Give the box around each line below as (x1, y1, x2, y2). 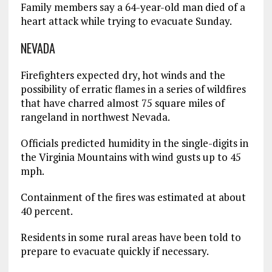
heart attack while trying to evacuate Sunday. (20, 13, 232, 28)
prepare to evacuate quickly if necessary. (20, 243, 209, 258)
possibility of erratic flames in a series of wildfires (20, 81, 246, 96)
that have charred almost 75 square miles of (20, 95, 225, 110)
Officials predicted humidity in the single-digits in (20, 135, 248, 150)
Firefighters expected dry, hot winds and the (20, 67, 225, 82)
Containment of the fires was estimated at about (20, 189, 246, 204)
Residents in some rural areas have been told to (20, 229, 241, 244)
